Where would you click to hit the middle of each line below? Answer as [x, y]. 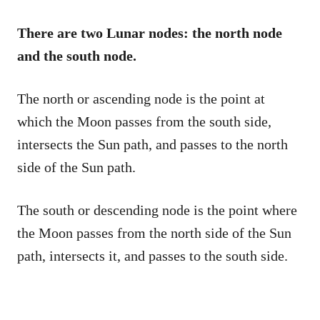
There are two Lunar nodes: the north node [150, 33]
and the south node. [79, 56]
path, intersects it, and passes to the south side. [152, 256]
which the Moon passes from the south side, [144, 122]
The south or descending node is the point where [157, 210]
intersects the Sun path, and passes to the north [152, 145]
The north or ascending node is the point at [141, 99]
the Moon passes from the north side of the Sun [154, 233]
